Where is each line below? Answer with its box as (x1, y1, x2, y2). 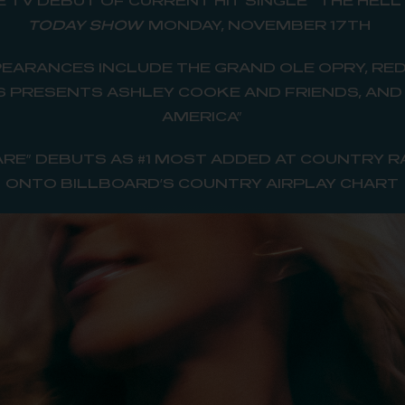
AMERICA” (162, 108, 243, 124)
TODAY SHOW (27, 16, 142, 33)
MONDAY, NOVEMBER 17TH (147, 16, 377, 33)
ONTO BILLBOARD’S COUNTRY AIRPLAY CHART (5, 174, 400, 191)
